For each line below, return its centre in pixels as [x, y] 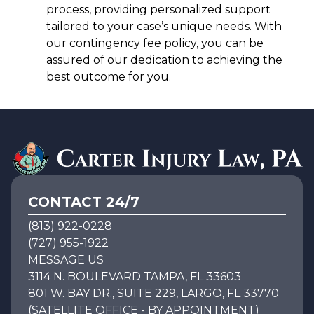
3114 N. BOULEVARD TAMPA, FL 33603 [135, 276]
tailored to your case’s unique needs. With [164, 27]
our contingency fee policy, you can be [155, 43]
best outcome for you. [109, 77]
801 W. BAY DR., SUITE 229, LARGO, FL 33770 [153, 293]
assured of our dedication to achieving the [164, 60]
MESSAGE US [66, 259]
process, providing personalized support [158, 10]
